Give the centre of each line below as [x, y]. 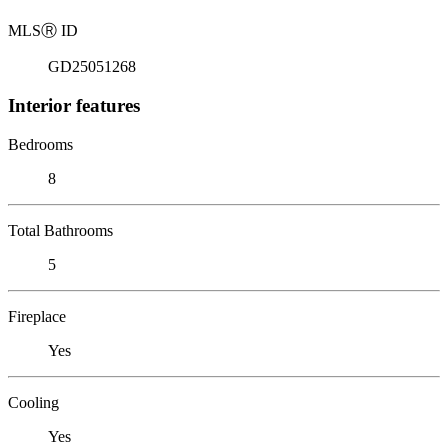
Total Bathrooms [60, 230]
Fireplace [37, 316]
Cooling [33, 402]
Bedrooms [40, 144]
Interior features [74, 105]
